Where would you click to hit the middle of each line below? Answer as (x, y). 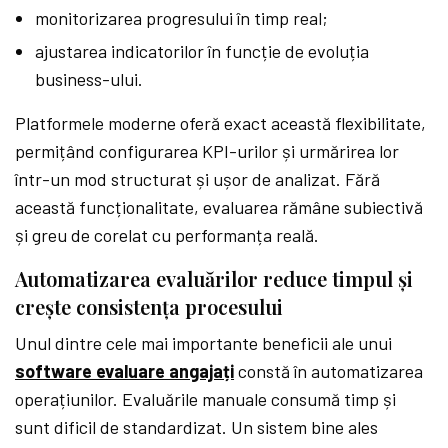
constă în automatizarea (329, 370)
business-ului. (89, 78)
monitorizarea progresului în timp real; (181, 17)
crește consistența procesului (149, 306)
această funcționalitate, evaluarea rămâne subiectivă (219, 206)
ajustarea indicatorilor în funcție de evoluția (202, 50)
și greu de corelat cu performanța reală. (167, 234)
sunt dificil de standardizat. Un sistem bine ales (197, 426)
